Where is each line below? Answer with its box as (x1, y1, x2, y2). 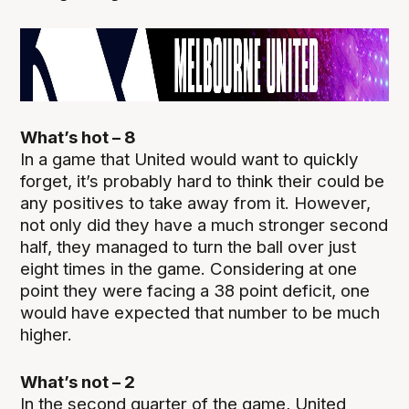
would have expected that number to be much (20, 302, 381, 324)
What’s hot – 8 (20, 127, 137, 149)
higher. (20, 324, 73, 346)
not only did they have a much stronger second (20, 215, 389, 236)
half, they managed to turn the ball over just (20, 236, 357, 258)
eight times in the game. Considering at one (20, 258, 358, 280)
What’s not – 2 (20, 372, 136, 393)
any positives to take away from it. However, (20, 193, 372, 215)
